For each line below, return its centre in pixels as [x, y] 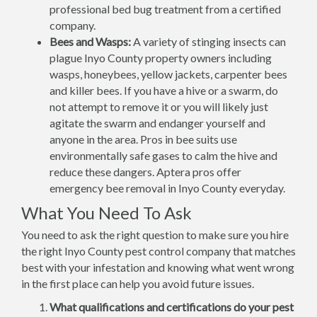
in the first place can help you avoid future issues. [138, 283]
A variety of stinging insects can [208, 41]
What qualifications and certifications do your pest [172, 307]
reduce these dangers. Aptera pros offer [145, 172]
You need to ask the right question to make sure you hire [155, 235]
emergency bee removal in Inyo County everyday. [167, 188]
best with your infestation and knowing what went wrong [158, 267]
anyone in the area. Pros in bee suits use [143, 139]
